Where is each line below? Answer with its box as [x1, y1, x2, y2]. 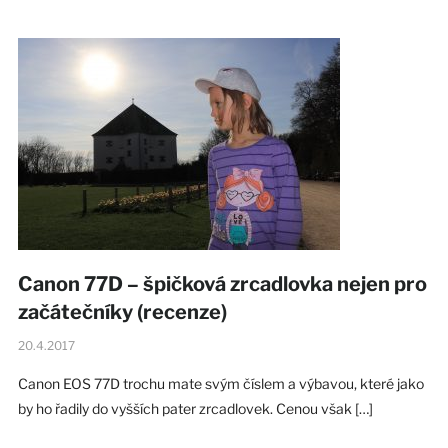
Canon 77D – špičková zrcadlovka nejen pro [17, 271, 427, 296]
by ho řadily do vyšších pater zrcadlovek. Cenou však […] [17, 399, 373, 417]
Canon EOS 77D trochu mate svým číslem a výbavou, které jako [17, 374, 424, 392]
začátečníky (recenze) [17, 299, 227, 324]
